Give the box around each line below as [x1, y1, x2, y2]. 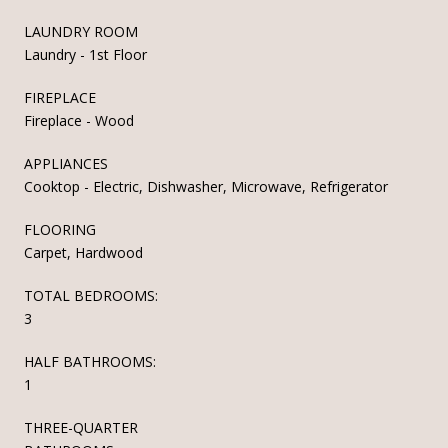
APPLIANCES [24, 153, 108, 173]
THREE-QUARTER [24, 417, 138, 437]
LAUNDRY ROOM [24, 21, 138, 41]
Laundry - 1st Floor [24, 44, 147, 64]
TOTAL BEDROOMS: [24, 285, 158, 305]
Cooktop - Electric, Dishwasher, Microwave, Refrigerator [24, 176, 388, 196]
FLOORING [24, 219, 96, 239]
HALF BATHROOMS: [24, 351, 156, 371]
